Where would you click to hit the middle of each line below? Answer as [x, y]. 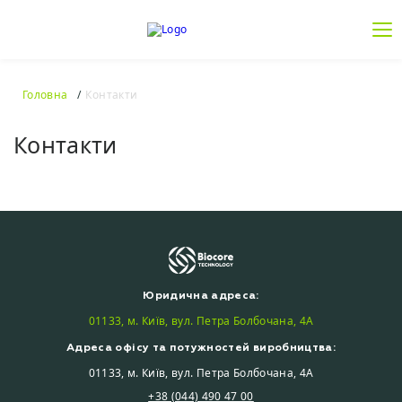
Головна [45, 95]
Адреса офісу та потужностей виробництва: [201, 348]
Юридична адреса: [201, 296]
